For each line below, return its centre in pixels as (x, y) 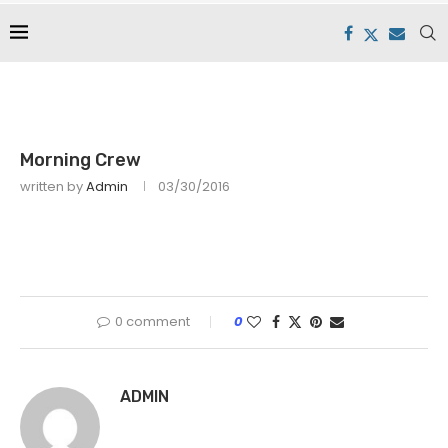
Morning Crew (80, 160)
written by (53, 187)
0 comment (152, 322)
